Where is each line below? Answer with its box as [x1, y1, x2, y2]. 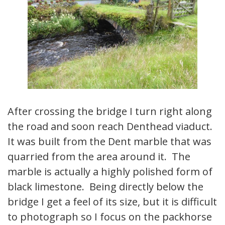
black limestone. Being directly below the [8, 180, 203, 194]
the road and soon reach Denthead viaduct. [8, 120, 215, 134]
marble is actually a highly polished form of [8, 165, 212, 179]
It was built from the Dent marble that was [8, 135, 211, 149]
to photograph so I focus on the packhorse [8, 210, 212, 224]
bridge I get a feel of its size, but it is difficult [8, 195, 217, 209]
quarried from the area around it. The [8, 150, 190, 164]
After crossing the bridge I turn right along [8, 104, 212, 119]
